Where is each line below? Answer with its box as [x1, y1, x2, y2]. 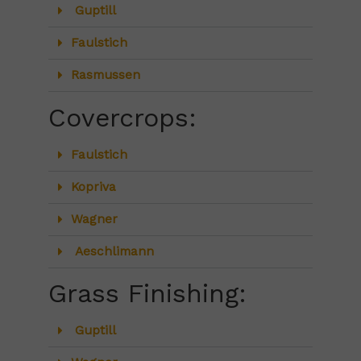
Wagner [70, 212, 118, 227]
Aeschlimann [70, 244, 154, 259]
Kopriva [70, 180, 116, 195]
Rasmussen [70, 68, 140, 83]
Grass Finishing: [48, 278, 247, 309]
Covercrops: [48, 102, 197, 134]
